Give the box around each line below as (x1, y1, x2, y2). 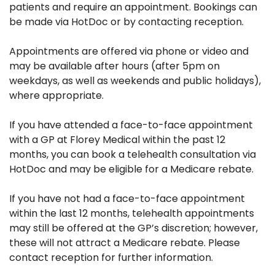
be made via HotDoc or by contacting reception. (9, 14, 244, 29)
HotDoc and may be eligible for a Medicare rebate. (9, 161, 254, 176)
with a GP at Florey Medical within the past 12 (9, 132, 225, 147)
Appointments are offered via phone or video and (9, 44, 249, 58)
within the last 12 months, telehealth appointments (9, 206, 254, 220)
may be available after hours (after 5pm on (9, 58, 220, 73)
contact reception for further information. (9, 250, 213, 265)
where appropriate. (9, 88, 104, 103)
